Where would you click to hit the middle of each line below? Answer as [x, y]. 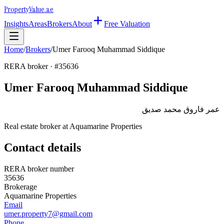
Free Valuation [127, 24]
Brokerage [20, 186]
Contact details [42, 147]
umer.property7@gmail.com [48, 213]
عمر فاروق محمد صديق [181, 109]
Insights [16, 24]
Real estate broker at [37, 126]
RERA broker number [39, 168]
